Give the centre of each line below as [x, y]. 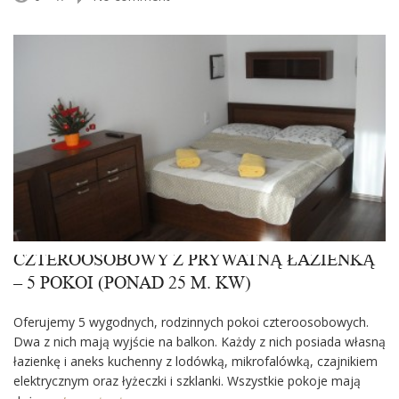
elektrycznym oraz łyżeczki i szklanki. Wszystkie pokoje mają [187, 381]
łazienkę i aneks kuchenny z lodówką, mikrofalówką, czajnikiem [195, 362]
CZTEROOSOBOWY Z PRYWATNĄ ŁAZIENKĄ [194, 261]
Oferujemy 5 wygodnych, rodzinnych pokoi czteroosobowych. [191, 322]
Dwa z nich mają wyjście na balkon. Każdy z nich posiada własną [199, 342]
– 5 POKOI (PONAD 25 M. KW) [132, 284]
